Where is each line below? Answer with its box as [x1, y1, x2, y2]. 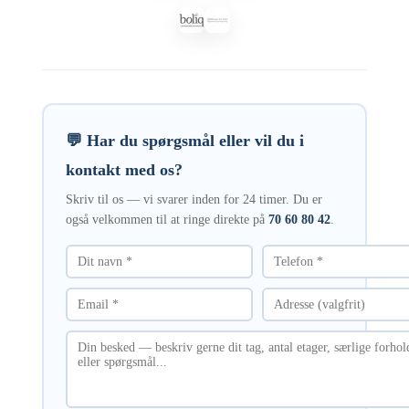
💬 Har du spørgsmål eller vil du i [65, 131, 304, 151]
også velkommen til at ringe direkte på [65, 213, 268, 227]
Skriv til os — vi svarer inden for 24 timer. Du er [65, 193, 322, 207]
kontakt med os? [65, 161, 183, 180]
